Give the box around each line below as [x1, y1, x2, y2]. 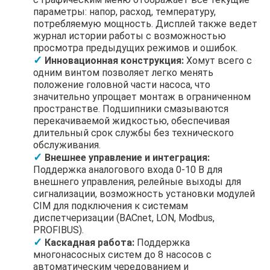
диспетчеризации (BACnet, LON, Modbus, [33, 212, 215, 224]
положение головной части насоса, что [33, 78, 210, 90]
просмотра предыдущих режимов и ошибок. [33, 42, 237, 54]
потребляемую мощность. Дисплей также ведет [33, 17, 257, 30]
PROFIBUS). [33, 224, 84, 236]
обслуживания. [33, 139, 101, 151]
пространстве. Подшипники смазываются [33, 102, 228, 115]
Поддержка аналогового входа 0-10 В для [33, 163, 222, 175]
